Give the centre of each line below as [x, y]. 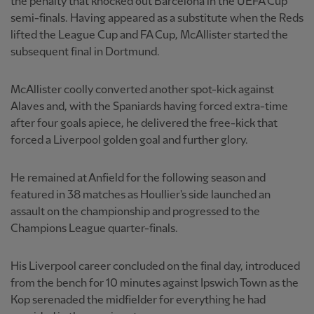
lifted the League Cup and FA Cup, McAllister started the [149, 35]
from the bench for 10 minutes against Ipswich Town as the [155, 283]
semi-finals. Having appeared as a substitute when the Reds [157, 18]
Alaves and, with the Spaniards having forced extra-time [149, 107]
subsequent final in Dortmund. [85, 52]
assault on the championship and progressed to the [135, 212]
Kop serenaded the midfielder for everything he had [138, 300]
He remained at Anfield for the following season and [138, 178]
